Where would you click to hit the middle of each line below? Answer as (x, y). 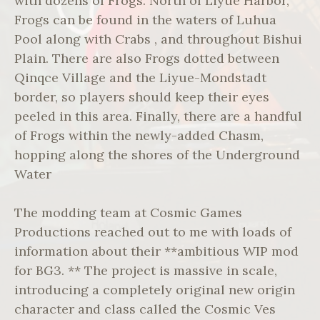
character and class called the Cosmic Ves (145, 309)
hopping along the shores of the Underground (157, 155)
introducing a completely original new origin (155, 290)
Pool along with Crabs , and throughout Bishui (158, 39)
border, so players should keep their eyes (142, 97)
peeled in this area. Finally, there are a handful (158, 116)
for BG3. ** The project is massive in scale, (146, 271)
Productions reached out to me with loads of (153, 232)
